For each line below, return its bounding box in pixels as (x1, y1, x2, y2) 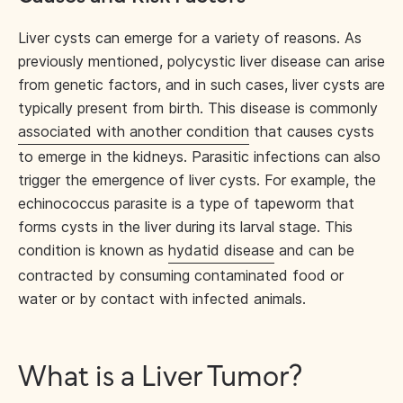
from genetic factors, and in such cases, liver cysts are (18, 76, 385, 94)
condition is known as (18, 241, 168, 259)
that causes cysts (249, 122, 374, 140)
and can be (274, 241, 354, 259)
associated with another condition (18, 122, 249, 140)
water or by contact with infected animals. (18, 290, 306, 308)
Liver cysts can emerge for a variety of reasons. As (18, 29, 362, 47)
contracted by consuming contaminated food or (18, 266, 344, 284)
